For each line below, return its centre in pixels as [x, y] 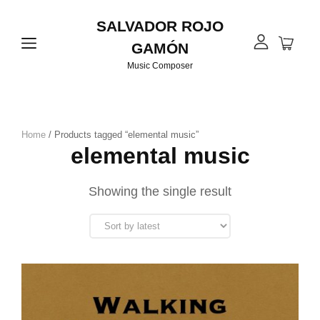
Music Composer [160, 66]
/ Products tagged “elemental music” [122, 135]
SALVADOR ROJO [160, 26]
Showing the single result [160, 191]
